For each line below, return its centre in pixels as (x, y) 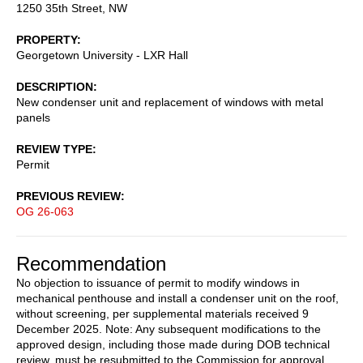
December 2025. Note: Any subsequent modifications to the (169, 329)
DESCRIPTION (55, 86)
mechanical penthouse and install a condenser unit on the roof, (177, 298)
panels (33, 117)
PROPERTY (47, 39)
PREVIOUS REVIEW (68, 196)
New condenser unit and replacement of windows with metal (170, 102)
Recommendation (91, 263)
